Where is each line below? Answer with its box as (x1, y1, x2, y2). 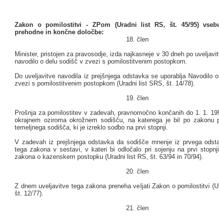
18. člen (126, 36, 149, 44)
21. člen (126, 204, 149, 212)
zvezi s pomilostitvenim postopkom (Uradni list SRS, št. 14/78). (15, 80, 195, 88)
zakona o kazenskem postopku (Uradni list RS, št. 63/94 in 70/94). (15, 153, 203, 161)
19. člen (126, 94, 149, 102)
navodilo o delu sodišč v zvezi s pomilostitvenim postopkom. (15, 58, 187, 66)
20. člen (126, 168, 149, 175)
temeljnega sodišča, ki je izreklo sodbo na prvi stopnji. (15, 124, 168, 131)
